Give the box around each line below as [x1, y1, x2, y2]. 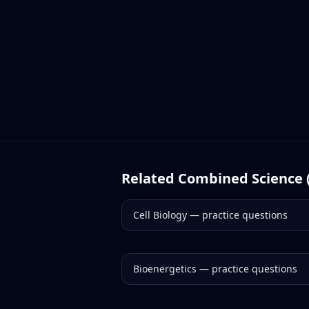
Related [121, 169, 178, 188]
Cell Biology [133, 208, 187, 221]
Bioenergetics [133, 262, 197, 275]
